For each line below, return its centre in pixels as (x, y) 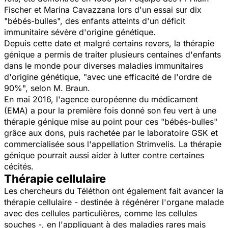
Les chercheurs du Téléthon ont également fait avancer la (114, 191)
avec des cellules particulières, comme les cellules (101, 213)
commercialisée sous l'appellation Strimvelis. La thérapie (113, 144)
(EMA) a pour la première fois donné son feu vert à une (110, 110)
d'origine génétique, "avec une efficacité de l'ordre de (108, 77)
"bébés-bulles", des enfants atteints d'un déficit (95, 21)
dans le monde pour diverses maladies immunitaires (104, 65)
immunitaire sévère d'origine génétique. (80, 32)
